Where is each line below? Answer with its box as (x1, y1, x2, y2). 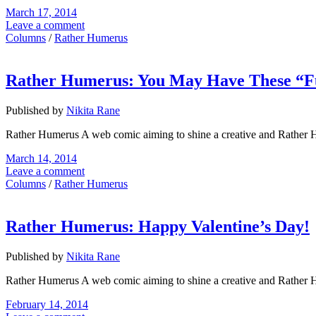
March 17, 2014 (6, 6, 77, 19)
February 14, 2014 (6, 298, 88, 310)
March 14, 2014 (6, 152, 77, 165)
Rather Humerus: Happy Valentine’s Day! (6, 217, 310, 236)
